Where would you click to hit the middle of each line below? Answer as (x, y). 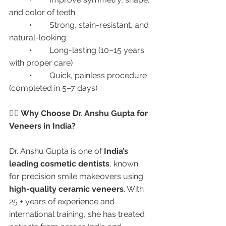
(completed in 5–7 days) (53, 88)
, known (125, 164)
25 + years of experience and (63, 202)
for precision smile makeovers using (77, 176)
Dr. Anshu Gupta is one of (56, 151)
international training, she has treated (78, 214)
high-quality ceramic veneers (66, 189)
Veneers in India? (42, 126)
